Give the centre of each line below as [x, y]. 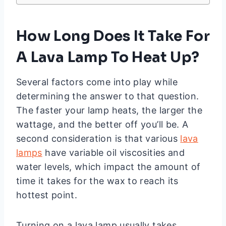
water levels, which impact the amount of [108, 167]
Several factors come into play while [97, 82]
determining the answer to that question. [108, 96]
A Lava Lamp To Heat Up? [108, 58]
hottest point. [47, 195]
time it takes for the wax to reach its [97, 181]
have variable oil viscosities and [114, 153]
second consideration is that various [98, 139]
